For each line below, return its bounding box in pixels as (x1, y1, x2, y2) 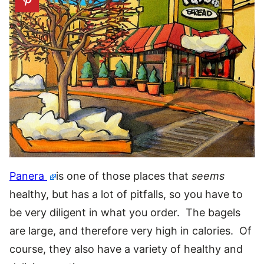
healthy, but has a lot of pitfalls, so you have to (9, 187, 243, 200)
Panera (9, 169, 47, 182)
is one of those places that (56, 169, 192, 182)
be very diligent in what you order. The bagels (9, 206, 240, 219)
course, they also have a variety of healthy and (9, 242, 243, 255)
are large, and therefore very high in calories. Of (9, 224, 252, 237)
